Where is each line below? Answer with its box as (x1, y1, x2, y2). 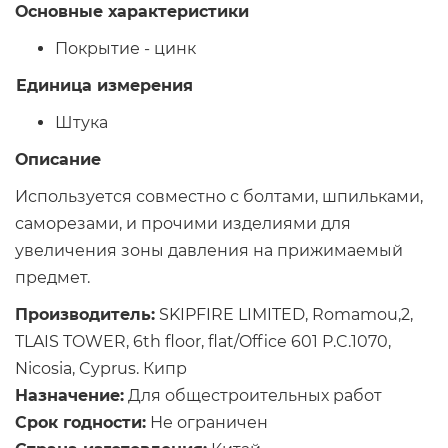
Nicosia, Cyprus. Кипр (15, 358, 187, 378)
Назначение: (15, 385, 124, 405)
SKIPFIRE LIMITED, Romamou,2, (155, 304, 413, 324)
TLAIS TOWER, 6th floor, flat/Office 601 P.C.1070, (15, 331, 391, 351)
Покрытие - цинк (55, 38, 200, 58)
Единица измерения (16, 75, 193, 95)
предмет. (15, 267, 90, 287)
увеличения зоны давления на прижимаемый (15, 240, 403, 260)
